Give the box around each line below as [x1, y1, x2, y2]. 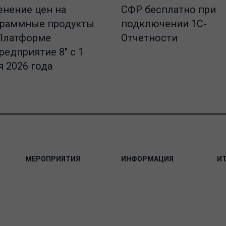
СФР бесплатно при [121, 4, 216, 16]
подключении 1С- [121, 18, 207, 30]
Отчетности [121, 32, 178, 44]
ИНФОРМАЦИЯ [121, 155, 174, 163]
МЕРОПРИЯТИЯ [25, 155, 80, 163]
